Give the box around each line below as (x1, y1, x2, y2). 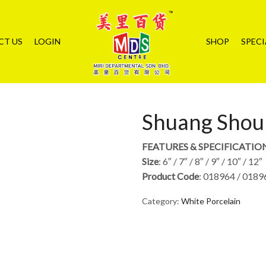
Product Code (142, 170, 199, 182)
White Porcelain (181, 195, 240, 206)
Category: (142, 195, 181, 206)
